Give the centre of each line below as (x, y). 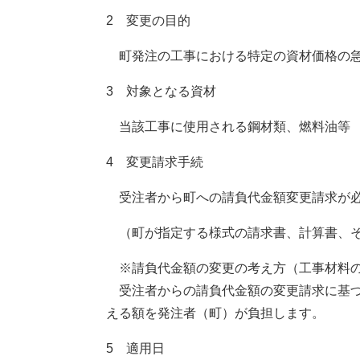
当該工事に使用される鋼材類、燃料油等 (228, 127)
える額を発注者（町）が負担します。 (215, 313)
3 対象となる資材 (161, 92)
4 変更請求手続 (155, 162)
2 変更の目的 (148, 21)
